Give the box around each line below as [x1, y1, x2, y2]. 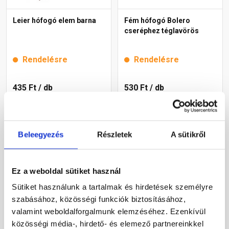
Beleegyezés [18, 130, 64, 139]
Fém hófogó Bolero [124, 16, 190, 25]
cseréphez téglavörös [124, 26, 199, 35]
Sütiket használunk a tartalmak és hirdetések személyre [12, 182, 213, 191]
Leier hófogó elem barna [13, 16, 96, 25]
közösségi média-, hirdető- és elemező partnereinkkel [12, 219, 203, 228]
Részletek [97, 130, 132, 139]
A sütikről [171, 130, 205, 139]
